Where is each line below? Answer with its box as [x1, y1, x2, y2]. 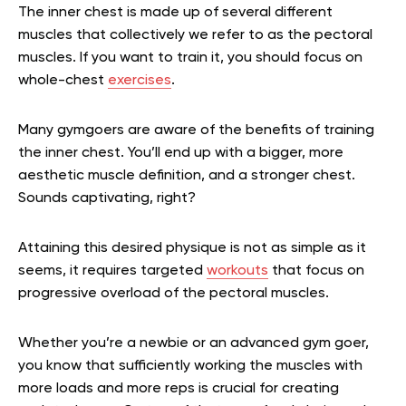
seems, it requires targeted [18, 264, 207, 279]
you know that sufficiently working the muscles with [18, 359, 362, 374]
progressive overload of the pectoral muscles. [18, 286, 333, 302]
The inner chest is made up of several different [18, 5, 333, 21]
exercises [108, 73, 171, 89]
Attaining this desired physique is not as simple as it [18, 241, 366, 256]
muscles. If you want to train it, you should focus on [18, 51, 362, 66]
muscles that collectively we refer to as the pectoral [18, 28, 372, 43]
